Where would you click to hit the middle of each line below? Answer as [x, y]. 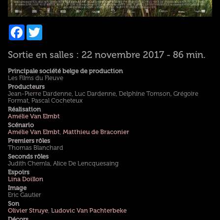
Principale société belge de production [65, 71]
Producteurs [26, 87]
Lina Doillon [25, 179]
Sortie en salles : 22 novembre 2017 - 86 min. [107, 55]
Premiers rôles [29, 141]
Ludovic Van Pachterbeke [89, 210]
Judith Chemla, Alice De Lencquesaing [63, 163]
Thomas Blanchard [35, 148]
